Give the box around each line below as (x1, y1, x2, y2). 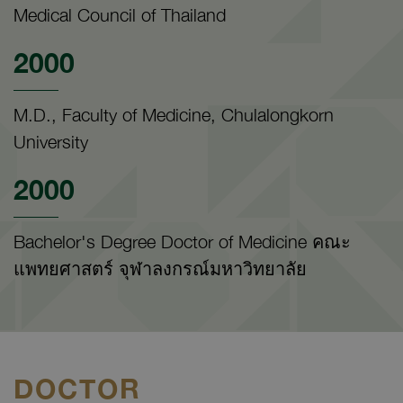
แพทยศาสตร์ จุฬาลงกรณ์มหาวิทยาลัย (13, 257, 307, 279)
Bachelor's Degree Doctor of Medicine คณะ (13, 230, 351, 252)
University (13, 130, 88, 152)
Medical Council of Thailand (13, 4, 226, 25)
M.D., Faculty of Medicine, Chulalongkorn (13, 103, 334, 125)
